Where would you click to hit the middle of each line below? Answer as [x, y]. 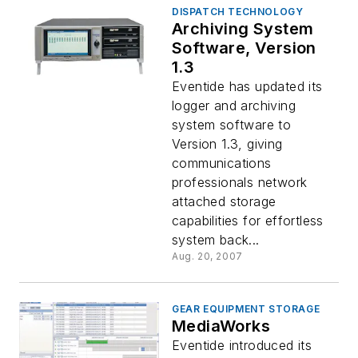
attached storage [224, 201]
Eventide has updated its [247, 86]
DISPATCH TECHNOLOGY [238, 12]
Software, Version [244, 48]
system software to [232, 125]
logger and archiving [234, 105]
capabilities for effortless [248, 221]
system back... [216, 240]
